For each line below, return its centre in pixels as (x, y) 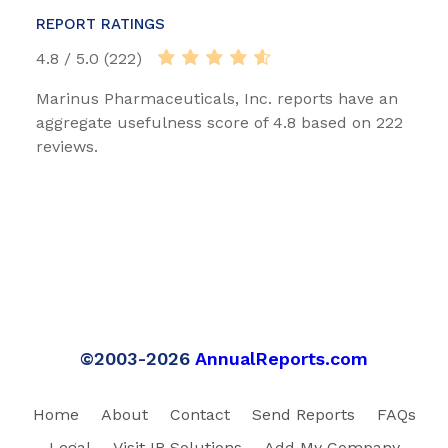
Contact (199, 415)
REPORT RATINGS (100, 24)
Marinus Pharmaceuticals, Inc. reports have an (217, 99)
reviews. (67, 147)
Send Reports (303, 415)
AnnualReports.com (281, 359)
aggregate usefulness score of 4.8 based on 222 (219, 123)
